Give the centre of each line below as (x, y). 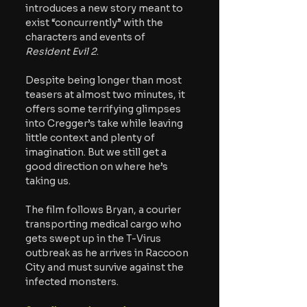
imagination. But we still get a (97, 152)
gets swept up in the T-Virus (94, 238)
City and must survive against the (106, 267)
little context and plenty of (91, 137)
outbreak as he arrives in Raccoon (108, 253)
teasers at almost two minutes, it (106, 94)
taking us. (48, 181)
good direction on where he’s (98, 166)
